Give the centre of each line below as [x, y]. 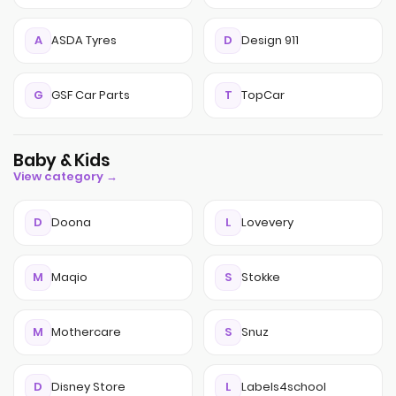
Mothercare [86, 332]
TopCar [263, 95]
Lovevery [267, 222]
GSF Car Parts [91, 95]
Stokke [261, 277]
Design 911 [270, 40]
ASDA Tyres [84, 40]
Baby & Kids [62, 160]
